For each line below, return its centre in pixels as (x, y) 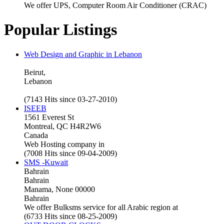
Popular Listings (60, 30)
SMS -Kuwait (46, 162)
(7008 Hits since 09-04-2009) (70, 153)
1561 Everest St (49, 117)
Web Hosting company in (64, 144)
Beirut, (35, 72)
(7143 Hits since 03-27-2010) (70, 99)
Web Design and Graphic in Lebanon (83, 54)
